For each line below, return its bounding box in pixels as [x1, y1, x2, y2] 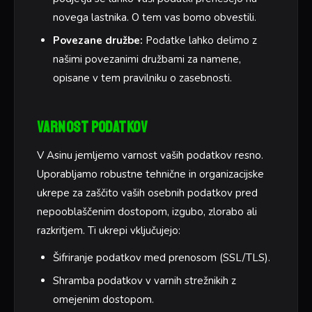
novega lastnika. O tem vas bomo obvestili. [52, 10, 256, 25]
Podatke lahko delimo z [142, 33, 257, 48]
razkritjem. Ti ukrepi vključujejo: [37, 223, 180, 237]
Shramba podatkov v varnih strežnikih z [52, 273, 236, 288]
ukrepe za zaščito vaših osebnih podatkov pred [37, 185, 258, 200]
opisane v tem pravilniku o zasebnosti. [52, 71, 232, 86]
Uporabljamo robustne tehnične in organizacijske [37, 166, 264, 181]
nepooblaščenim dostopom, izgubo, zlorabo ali [37, 204, 257, 219]
